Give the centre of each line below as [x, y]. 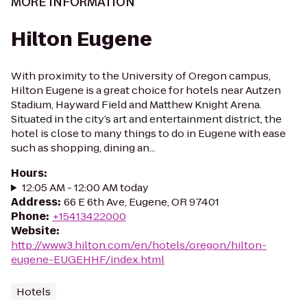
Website [34, 231]
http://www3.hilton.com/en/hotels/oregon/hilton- [139, 245]
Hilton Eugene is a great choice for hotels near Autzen [146, 90]
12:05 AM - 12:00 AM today [85, 187]
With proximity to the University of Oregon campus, [141, 76]
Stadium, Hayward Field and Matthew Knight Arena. [136, 105]
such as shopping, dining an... [83, 148]
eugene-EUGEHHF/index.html [88, 259]
